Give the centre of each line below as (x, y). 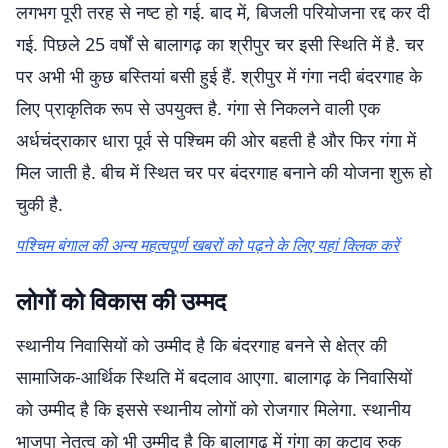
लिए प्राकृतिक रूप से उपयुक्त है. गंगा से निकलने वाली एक (198, 108)
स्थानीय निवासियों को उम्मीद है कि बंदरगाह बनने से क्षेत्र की (201, 345)
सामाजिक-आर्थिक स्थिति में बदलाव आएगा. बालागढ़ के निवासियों (214, 377)
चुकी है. (39, 204)
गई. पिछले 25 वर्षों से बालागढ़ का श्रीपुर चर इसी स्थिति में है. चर (220, 44)
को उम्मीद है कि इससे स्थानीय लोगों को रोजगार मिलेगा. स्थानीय (213, 409)
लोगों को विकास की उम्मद (121, 300)
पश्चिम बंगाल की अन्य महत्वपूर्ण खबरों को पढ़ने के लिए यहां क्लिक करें (207, 245)
